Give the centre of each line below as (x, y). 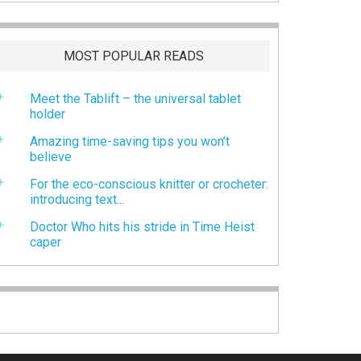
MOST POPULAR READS (134, 56)
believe (51, 156)
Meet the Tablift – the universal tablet (135, 98)
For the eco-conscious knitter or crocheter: (149, 184)
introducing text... (77, 199)
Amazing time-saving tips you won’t (130, 141)
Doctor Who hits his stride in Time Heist (142, 226)
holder (48, 114)
